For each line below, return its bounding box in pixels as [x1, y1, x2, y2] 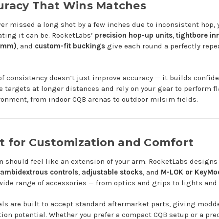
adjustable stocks [81, 168, 143, 177]
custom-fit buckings [34, 42, 105, 51]
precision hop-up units [94, 31, 173, 40]
